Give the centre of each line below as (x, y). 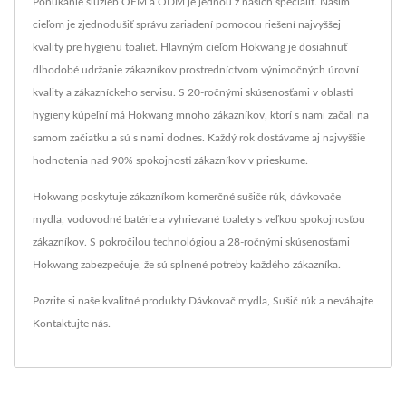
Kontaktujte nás (70, 324)
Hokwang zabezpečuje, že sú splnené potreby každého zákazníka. (187, 265)
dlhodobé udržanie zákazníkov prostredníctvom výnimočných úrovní (196, 70)
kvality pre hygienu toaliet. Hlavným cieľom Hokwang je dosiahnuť (190, 47)
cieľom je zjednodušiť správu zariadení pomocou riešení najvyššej (187, 24)
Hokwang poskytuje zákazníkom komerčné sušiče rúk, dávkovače (187, 197)
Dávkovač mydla (228, 301)
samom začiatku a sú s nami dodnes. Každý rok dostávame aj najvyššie (199, 138)
